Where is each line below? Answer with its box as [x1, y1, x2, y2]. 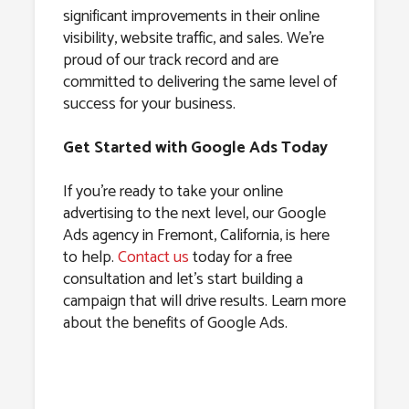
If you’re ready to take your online [62, 177, 283, 205]
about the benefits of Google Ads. [62, 309, 288, 337]
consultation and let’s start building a [62, 265, 303, 293]
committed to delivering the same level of [62, 68, 337, 96]
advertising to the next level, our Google [62, 199, 326, 227]
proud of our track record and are [62, 46, 278, 74]
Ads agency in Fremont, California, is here [62, 221, 330, 249]
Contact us [117, 243, 189, 271]
